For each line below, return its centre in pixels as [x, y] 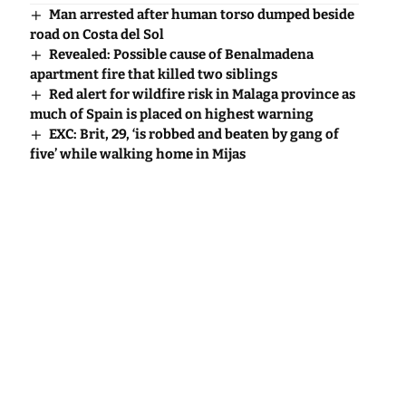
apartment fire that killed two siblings [153, 75]
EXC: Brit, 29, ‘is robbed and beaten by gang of [193, 135]
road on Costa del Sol [97, 35]
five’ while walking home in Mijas [137, 155]
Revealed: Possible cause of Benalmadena [181, 55]
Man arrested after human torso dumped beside [201, 15]
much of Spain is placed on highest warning [171, 115]
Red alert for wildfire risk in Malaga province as [202, 95]
